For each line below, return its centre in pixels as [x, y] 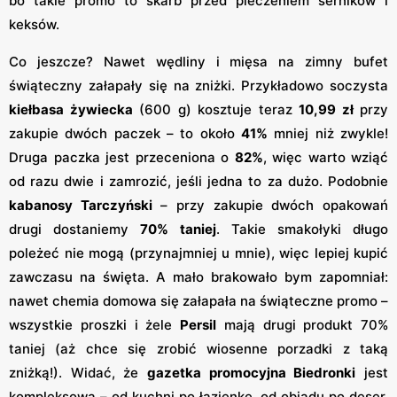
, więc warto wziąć [325, 157]
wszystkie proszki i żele [94, 324]
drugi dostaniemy [75, 229]
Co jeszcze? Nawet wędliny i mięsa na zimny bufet [198, 61]
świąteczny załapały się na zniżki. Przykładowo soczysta [198, 85]
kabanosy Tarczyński [81, 205]
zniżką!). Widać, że [78, 372]
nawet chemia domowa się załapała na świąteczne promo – [198, 300]
